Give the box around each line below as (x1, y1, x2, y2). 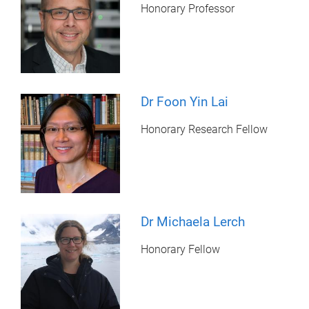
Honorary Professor (141, 2, 235, 16)
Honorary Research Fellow (141, 122, 268, 136)
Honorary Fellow (141, 242, 221, 256)
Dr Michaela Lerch (141, 213, 246, 230)
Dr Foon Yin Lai (141, 93, 229, 110)
